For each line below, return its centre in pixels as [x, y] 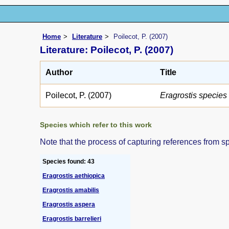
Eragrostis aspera [69, 204]
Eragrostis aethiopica [74, 176]
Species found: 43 [68, 161]
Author [59, 72]
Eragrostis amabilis [71, 190]
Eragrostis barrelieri [72, 219]
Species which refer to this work [96, 124]
